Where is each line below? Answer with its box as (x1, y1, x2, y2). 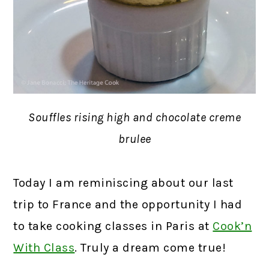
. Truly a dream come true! (74, 241, 226, 255)
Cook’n (213, 219, 252, 234)
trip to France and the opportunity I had (13, 198, 243, 212)
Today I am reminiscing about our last (13, 176, 234, 190)
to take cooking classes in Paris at (13, 219, 213, 234)
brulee (118, 132, 151, 147)
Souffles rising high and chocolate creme (28, 110, 241, 125)
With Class (13, 241, 75, 255)
